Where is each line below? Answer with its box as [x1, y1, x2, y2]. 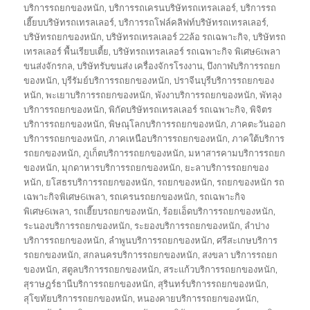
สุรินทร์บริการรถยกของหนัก [158, 277, 267, 289]
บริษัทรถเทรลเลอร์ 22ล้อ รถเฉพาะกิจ [106, 30, 249, 42]
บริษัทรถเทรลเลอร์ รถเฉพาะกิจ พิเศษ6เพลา [113, 45, 281, 57]
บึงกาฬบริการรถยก [207, 60, 281, 71]
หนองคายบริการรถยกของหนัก [137, 292, 257, 304]
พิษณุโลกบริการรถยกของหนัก [109, 118, 227, 129]
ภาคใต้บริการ [232, 132, 285, 144]
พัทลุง [259, 89, 282, 100]
